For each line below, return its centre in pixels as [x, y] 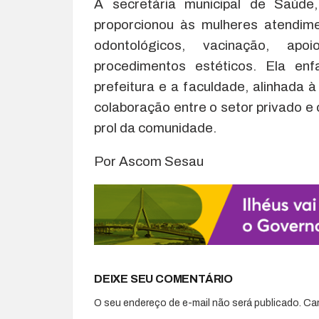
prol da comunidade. [155, 127]
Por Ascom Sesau [149, 161]
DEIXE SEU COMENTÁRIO [163, 279]
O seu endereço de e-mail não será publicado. [198, 303]
